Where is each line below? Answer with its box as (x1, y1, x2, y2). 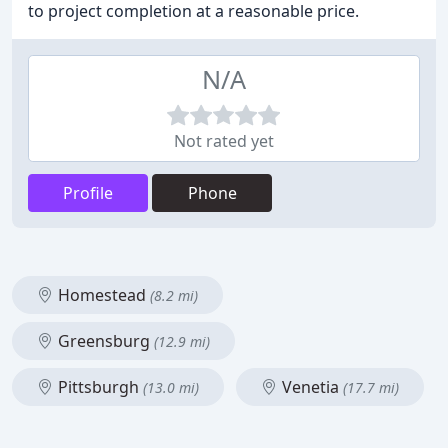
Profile (63, 182, 113, 204)
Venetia (278, 376, 343, 398)
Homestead (54, 284, 150, 306)
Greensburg (54, 330, 154, 352)
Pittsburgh (54, 376, 143, 398)
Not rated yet (174, 130, 274, 152)
